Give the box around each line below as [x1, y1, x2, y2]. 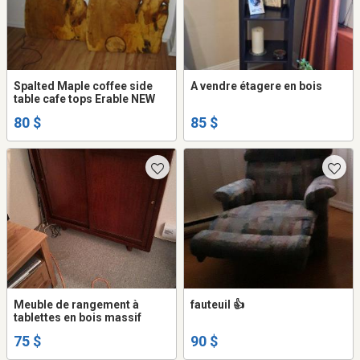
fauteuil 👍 [190, 297, 244, 311]
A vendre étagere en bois [239, 79, 322, 92]
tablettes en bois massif [14, 310, 141, 324]
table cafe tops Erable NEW [14, 92, 155, 105]
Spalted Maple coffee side [14, 79, 153, 92]
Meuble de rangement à [14, 297, 139, 311]
